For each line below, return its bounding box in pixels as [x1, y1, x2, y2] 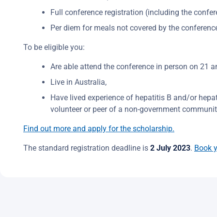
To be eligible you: [23, 43, 85, 52]
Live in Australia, [50, 77, 107, 87]
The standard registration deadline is [23, 143, 148, 153]
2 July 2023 [148, 143, 190, 153]
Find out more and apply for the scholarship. [23, 124, 174, 133]
